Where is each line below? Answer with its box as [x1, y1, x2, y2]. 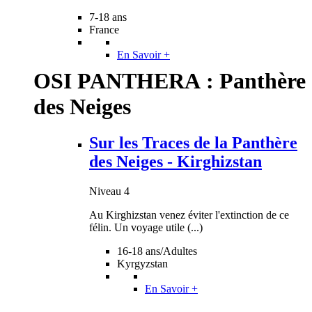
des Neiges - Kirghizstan [89, 153, 262, 171]
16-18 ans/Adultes [117, 244, 197, 257]
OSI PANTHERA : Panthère [33, 68, 306, 94]
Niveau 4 [89, 185, 130, 197]
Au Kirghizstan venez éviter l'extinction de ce [89, 208, 289, 221]
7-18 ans [89, 11, 127, 24]
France [89, 24, 119, 36]
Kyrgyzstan [117, 257, 168, 270]
